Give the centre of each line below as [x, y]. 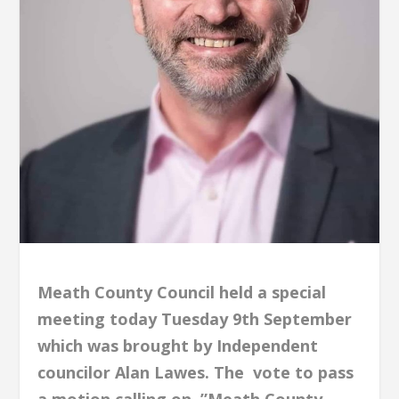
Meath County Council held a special [182, 293]
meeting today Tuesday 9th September [195, 319]
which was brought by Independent [178, 346]
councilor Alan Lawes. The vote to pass [196, 373]
